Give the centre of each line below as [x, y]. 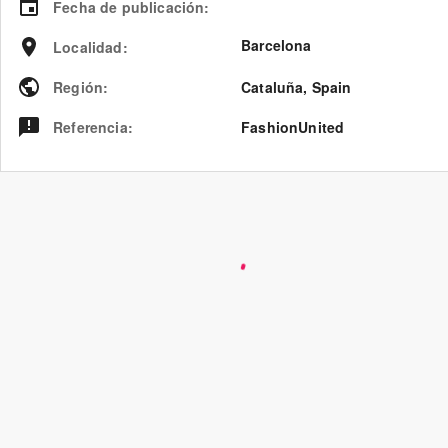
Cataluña [272, 87]
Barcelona [276, 45]
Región [78, 87]
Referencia [90, 127]
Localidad [88, 47]
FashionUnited [293, 127]
